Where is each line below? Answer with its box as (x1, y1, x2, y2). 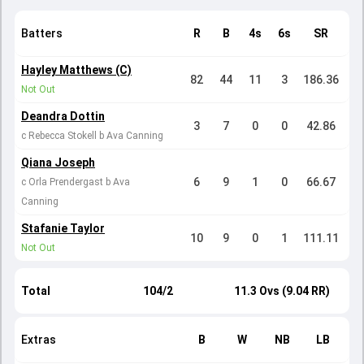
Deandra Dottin (21, 110, 105, 123)
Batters (21, 27, 63, 40)
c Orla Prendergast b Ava (21, 176, 130, 188)
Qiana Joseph (21, 156, 95, 169)
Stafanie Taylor (21, 222, 105, 235)
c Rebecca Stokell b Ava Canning (21, 130, 163, 141)
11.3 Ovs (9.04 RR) (234, 284, 330, 297)
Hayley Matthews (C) (21, 63, 132, 76)
